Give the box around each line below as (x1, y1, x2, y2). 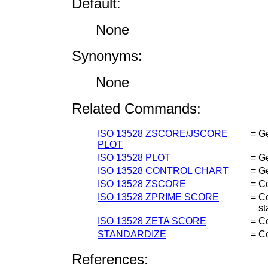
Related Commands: (72, 100, 201, 117)
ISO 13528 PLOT (98, 152, 170, 163)
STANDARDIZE (98, 229, 166, 239)
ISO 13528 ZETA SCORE (98, 215, 206, 226)
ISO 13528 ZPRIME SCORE (98, 191, 219, 202)
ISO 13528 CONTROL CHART (98, 165, 229, 176)
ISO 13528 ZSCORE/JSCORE (98, 128, 228, 139)
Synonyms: (72, 47, 142, 64)
